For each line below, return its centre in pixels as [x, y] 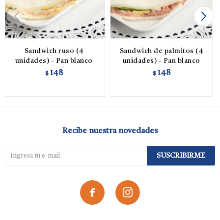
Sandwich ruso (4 [54, 51]
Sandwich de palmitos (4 [161, 51]
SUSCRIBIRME [181, 156]
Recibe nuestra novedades [110, 131]
